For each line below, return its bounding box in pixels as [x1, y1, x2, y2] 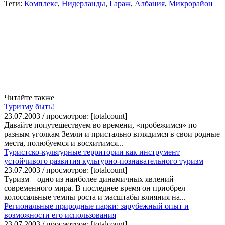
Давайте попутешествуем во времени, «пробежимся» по [4, 120, 197, 129]
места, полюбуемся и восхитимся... [4, 138, 124, 147]
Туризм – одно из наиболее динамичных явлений [4, 174, 174, 183]
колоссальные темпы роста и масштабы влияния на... [4, 192, 186, 201]
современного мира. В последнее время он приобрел [4, 183, 185, 192]
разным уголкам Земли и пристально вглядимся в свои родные [4, 129, 220, 138]
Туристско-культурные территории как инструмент [4, 147, 180, 156]
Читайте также [4, 93, 54, 102]
